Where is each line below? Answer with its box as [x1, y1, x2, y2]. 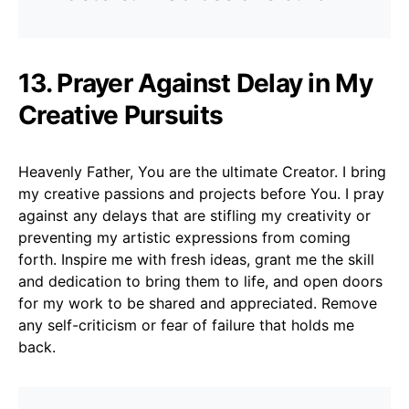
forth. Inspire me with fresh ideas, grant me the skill [18, 249, 374, 268]
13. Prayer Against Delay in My [18, 67, 372, 99]
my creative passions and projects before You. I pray [18, 184, 384, 203]
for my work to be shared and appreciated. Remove [18, 293, 377, 312]
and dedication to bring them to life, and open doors [18, 271, 383, 290]
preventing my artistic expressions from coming [18, 227, 351, 246]
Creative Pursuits [18, 99, 224, 131]
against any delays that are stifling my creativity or [18, 205, 371, 225]
